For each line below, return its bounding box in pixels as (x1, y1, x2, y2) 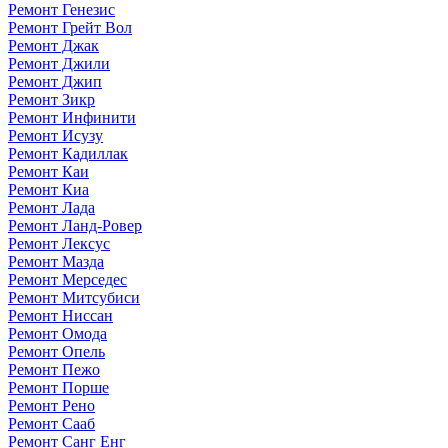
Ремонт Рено (8, 396, 95, 414)
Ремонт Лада (8, 198, 95, 216)
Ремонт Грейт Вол (8, 18, 132, 36)
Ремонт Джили (8, 54, 110, 72)
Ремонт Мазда (8, 252, 104, 270)
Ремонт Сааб (8, 414, 95, 432)
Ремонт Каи (8, 162, 89, 180)
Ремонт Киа (8, 180, 89, 198)
